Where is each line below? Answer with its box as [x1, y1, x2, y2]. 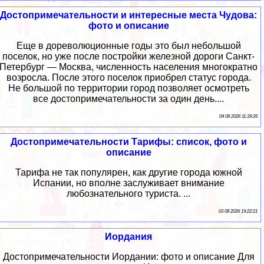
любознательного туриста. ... [67, 188, 190, 199]
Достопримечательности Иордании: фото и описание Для [2, 251, 255, 262]
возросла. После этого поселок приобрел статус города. [6, 72, 251, 82]
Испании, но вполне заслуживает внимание [32, 177, 225, 188]
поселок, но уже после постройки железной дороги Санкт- [2, 51, 255, 61]
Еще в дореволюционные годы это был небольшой [16, 40, 241, 51]
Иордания [105, 231, 152, 242]
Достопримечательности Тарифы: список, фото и [10, 136, 247, 147]
